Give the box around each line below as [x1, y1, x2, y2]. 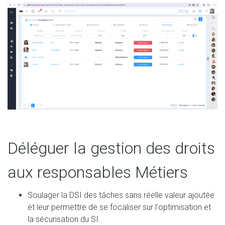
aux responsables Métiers [8, 162, 188, 182]
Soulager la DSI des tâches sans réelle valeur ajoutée [28, 190, 214, 200]
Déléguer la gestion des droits [8, 138, 215, 158]
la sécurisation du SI [28, 214, 98, 224]
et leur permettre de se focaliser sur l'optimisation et [28, 202, 211, 212]
